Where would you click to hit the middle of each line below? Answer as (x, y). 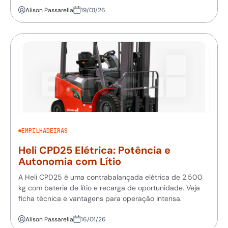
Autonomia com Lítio (70, 161)
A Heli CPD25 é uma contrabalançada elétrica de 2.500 (110, 177)
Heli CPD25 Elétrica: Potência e (94, 150)
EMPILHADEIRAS (45, 131)
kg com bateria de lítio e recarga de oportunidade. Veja (109, 188)
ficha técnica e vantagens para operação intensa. (100, 198)
